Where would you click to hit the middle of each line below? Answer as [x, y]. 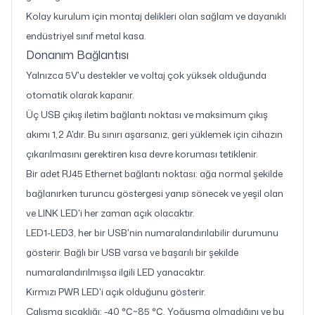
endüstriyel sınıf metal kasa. [86, 36]
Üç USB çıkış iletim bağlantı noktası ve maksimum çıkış [147, 114]
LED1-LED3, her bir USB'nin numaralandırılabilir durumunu [152, 232]
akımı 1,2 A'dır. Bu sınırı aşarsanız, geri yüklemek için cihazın [154, 134]
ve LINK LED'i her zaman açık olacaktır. [110, 213]
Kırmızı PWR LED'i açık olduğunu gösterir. [116, 291]
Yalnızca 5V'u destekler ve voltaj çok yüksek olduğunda [146, 75]
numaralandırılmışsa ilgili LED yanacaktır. [116, 272]
